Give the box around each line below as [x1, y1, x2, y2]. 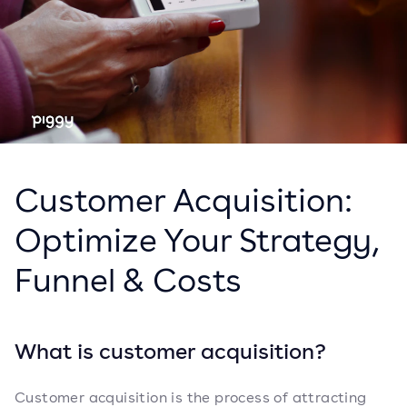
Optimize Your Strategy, [15, 218, 379, 262]
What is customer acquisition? [15, 336, 326, 365]
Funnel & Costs [15, 258, 242, 302]
